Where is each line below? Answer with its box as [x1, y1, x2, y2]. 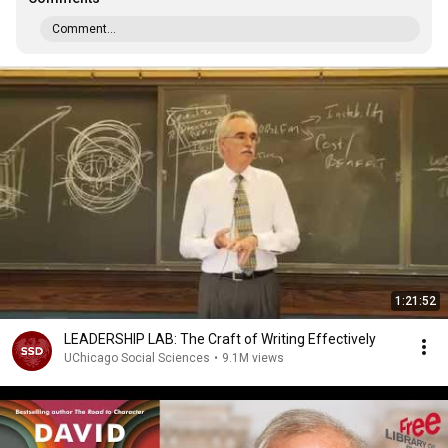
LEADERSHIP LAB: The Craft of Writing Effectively [64, 331, 376, 347]
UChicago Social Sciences [64, 351, 210, 365]
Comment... [52, 22, 116, 36]
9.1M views [222, 351, 284, 365]
